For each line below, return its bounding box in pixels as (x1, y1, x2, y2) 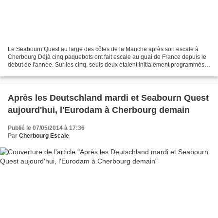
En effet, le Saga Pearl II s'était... (8, 69, 92, 76)
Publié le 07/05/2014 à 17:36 (8, 125, 85, 132)
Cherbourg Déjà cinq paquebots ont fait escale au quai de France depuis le (8, 54, 206, 61)
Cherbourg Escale (19, 132, 69, 140)
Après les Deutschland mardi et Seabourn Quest (8, 93, 209, 103)
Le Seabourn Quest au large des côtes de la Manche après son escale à (8, 46, 199, 53)
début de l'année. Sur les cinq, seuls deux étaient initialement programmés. (8, 61, 206, 69)
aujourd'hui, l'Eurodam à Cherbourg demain (8, 105, 190, 115)
